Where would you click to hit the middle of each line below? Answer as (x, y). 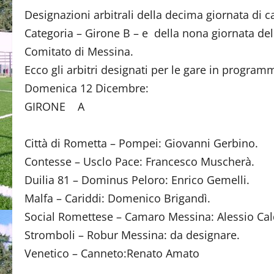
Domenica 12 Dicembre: (87, 88)
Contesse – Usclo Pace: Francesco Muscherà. (139, 161)
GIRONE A (54, 106)
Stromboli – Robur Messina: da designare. (132, 235)
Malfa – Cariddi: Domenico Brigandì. (117, 198)
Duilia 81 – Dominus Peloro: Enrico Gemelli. (137, 180)
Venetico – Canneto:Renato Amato (112, 253)
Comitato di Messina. (79, 51)
